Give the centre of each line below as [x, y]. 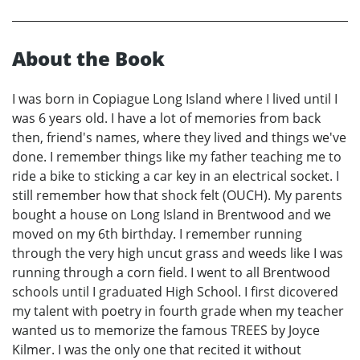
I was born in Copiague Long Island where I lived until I [175, 98]
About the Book [88, 58]
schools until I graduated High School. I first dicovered [175, 291]
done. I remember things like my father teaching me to [177, 156]
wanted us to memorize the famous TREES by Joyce [166, 330]
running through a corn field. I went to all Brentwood [171, 272]
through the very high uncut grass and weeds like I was [178, 253]
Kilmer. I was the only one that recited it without [157, 349]
